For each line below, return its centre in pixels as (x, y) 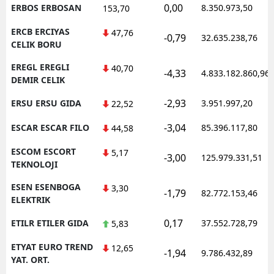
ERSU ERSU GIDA (46, 103)
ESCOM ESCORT (43, 151)
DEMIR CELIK (38, 80)
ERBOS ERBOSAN (46, 7)
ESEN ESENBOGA (46, 187)
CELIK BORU (36, 44)
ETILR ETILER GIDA (50, 223)
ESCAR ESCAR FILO (50, 127)
